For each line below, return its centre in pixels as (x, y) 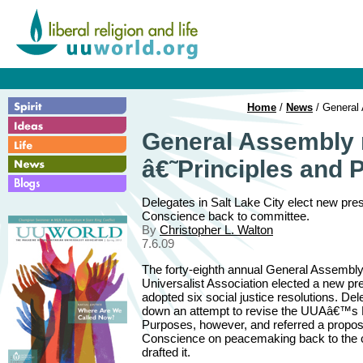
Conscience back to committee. (226, 216)
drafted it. (166, 352)
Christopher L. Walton (216, 229)
